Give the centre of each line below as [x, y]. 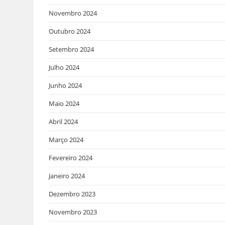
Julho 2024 [64, 67]
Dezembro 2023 [72, 194]
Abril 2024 [64, 121]
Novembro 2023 [73, 212]
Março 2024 [66, 139]
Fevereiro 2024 [71, 157]
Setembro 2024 [72, 49]
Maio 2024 [64, 103]
